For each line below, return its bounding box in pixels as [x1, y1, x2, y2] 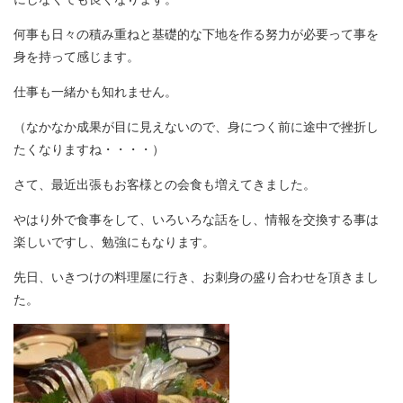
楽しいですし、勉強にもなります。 [13, 235, 215, 249]
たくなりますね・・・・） [13, 142, 165, 157]
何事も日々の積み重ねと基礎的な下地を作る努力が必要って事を [13, 27, 379, 41]
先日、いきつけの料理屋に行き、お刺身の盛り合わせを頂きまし [13, 270, 379, 284]
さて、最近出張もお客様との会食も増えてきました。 [13, 177, 316, 192]
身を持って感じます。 [13, 49, 139, 64]
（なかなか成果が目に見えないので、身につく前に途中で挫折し [13, 120, 379, 134]
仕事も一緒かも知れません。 [13, 85, 177, 99]
